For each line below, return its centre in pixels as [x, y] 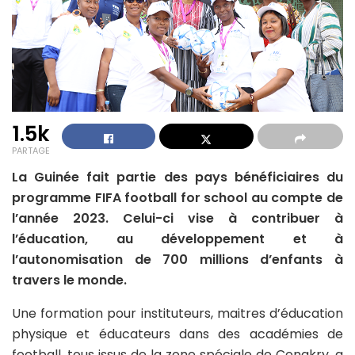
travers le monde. [69, 280]
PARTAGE [31, 150]
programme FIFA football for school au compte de [177, 197]
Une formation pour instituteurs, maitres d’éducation [177, 313]
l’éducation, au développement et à [177, 239]
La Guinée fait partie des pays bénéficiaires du [177, 177]
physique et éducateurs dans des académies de [177, 334]
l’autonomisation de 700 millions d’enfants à [177, 259]
